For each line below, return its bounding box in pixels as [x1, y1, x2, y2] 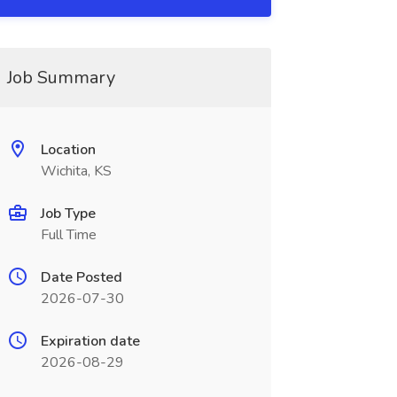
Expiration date [40, 331, 140, 351]
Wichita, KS [40, 161, 112, 181]
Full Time [40, 225, 97, 245]
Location [40, 140, 96, 160]
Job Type [40, 204, 96, 223]
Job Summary [6, 66, 115, 90]
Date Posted [40, 268, 122, 287]
